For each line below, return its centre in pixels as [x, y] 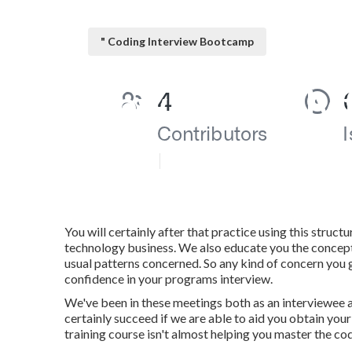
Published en [120, 161]
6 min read [193, 161]
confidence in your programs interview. [169, 279]
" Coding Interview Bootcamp [177, 41]
